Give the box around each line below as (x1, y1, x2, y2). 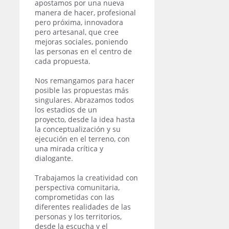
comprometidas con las (35, 192, 114, 202)
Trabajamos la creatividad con (35, 172, 138, 182)
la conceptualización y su (35, 124, 121, 134)
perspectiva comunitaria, (35, 182, 120, 192)
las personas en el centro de (35, 46, 132, 56)
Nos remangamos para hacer (35, 75, 134, 85)
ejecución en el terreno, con (35, 133, 130, 144)
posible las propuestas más (35, 85, 129, 95)
